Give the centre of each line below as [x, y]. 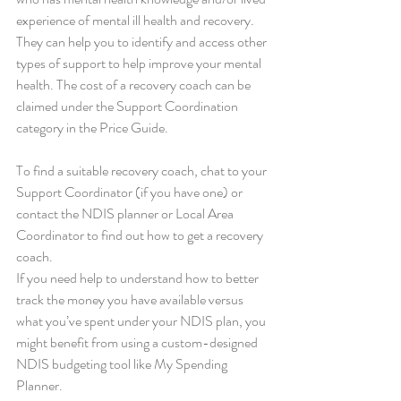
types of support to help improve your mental [140, 63]
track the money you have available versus [131, 299]
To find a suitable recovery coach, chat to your [143, 170]
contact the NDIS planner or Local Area [126, 213]
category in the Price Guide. [92, 127]
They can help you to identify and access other [143, 41]
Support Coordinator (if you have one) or [131, 192]
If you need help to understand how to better [139, 277]
